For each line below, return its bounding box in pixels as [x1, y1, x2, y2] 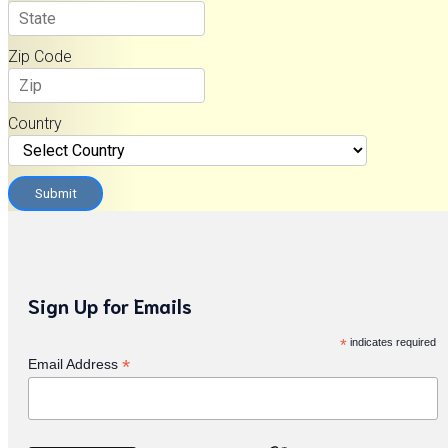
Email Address [28, 356, 122, 373]
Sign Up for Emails [28, 292, 192, 319]
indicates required [347, 336, 436, 349]
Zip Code [8, 47, 72, 67]
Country [8, 114, 62, 134]
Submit [35, 186, 77, 202]
